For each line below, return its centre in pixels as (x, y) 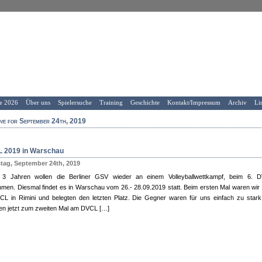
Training (111, 103)
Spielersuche (75, 103)
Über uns (38, 103)
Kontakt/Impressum (194, 103)
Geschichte (145, 103)
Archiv (237, 103)
